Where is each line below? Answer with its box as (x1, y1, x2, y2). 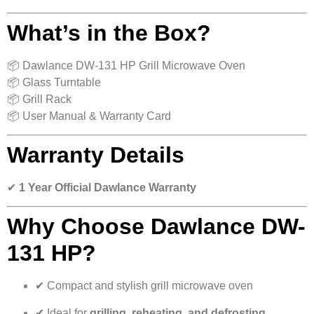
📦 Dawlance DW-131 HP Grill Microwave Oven (7, 59, 245, 71)
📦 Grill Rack (7, 93, 71, 105)
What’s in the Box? (7, 20, 211, 46)
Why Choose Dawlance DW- (7, 214, 306, 240)
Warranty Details (7, 142, 184, 168)
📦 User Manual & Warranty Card (7, 109, 171, 122)
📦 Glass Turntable (7, 76, 101, 88)
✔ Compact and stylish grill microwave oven (35, 280, 253, 292)
